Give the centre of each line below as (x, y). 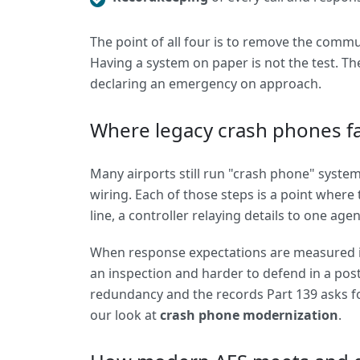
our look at (125, 315)
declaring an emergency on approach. (206, 84)
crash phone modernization (249, 315)
